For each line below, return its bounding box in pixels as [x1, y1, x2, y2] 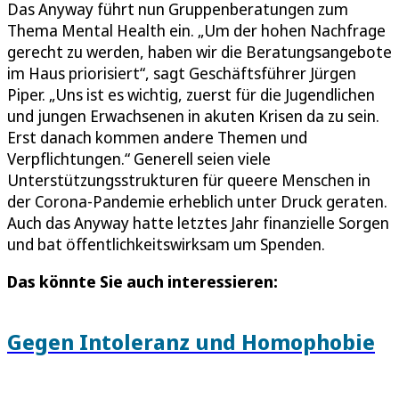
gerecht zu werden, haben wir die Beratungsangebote [7, 41, 392, 63]
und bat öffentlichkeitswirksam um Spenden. [7, 233, 325, 256]
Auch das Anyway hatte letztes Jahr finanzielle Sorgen [7, 212, 389, 234]
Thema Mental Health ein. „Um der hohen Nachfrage [7, 20, 386, 42]
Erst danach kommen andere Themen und [7, 126, 307, 149]
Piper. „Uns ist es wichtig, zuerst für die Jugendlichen [7, 84, 375, 106]
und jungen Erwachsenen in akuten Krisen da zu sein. [7, 105, 379, 127]
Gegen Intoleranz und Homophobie [7, 327, 375, 357]
